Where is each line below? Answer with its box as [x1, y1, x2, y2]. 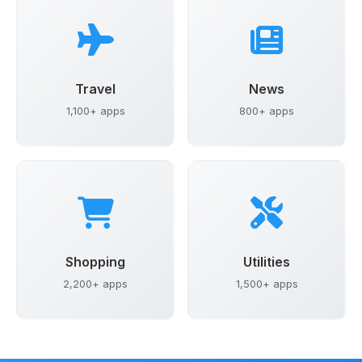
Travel [75, 81, 116, 98]
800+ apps [239, 104, 294, 117]
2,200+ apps [63, 277, 128, 290]
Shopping [65, 253, 125, 270]
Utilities [243, 253, 290, 270]
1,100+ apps [65, 104, 125, 117]
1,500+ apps [235, 277, 298, 290]
